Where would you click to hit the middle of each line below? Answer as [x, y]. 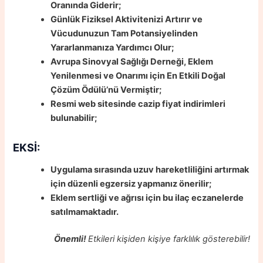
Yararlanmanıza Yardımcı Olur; [112, 48]
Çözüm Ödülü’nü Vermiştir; [106, 90]
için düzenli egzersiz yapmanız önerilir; [131, 184]
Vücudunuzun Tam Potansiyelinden [124, 34]
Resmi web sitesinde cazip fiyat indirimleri [138, 104]
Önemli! [71, 239]
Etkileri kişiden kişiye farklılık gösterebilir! [169, 239]
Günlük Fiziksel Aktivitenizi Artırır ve [127, 20]
